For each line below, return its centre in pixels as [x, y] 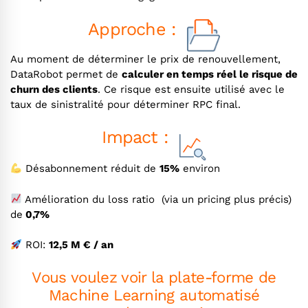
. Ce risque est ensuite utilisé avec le [191, 89]
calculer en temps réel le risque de [210, 74]
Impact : [141, 137]
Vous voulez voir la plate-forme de [154, 277]
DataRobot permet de [66, 74]
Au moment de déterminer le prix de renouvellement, [145, 59]
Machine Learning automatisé [154, 295]
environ [200, 169]
